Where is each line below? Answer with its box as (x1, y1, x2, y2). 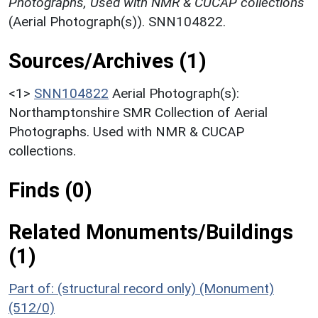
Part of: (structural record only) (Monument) (9, 280, 274, 297)
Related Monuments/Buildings (9, 219, 293, 244)
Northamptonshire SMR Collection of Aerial (9, 104, 268, 121)
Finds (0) (9, 177, 92, 202)
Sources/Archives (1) (9, 48, 207, 73)
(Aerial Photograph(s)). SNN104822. (9, 13, 226, 30)
